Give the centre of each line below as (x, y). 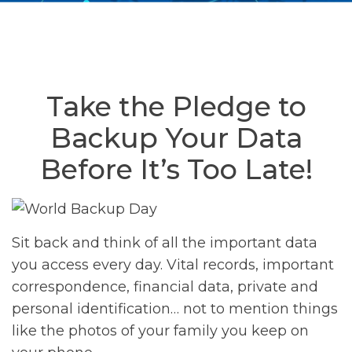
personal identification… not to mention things (175, 308)
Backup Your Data (176, 138)
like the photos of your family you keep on (160, 330)
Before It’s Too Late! (176, 170)
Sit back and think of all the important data (165, 242)
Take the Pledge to (176, 107)
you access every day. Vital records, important (173, 264)
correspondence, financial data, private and (165, 286)
